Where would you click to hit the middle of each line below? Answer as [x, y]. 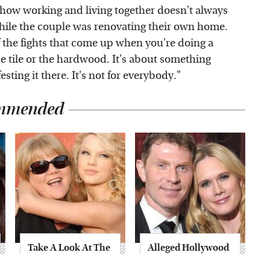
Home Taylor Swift [67, 260]
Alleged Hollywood [188, 247]
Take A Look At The [69, 247]
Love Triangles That [190, 260]
